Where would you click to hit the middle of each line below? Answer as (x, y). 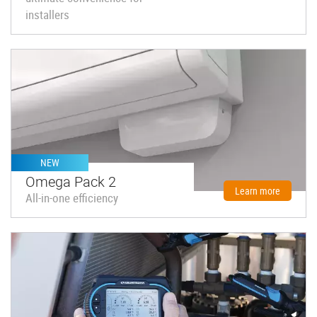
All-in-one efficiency (72, 197)
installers (47, 14)
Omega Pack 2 (71, 181)
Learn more (258, 190)
